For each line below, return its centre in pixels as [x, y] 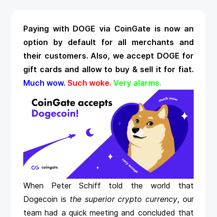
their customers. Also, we [75, 56]
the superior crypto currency [124, 199]
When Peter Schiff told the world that [108, 186]
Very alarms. [137, 83]
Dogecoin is [46, 199]
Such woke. [89, 83]
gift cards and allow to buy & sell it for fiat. [108, 69]
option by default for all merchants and [108, 42]
